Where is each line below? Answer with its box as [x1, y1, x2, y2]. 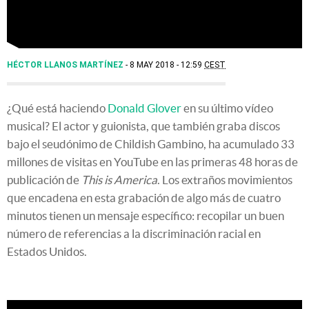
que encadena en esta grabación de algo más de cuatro [7, 190, 281, 204]
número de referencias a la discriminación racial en [7, 226, 261, 240]
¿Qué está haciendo [7, 101, 108, 114]
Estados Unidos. [7, 244, 87, 258]
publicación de [7, 172, 81, 186]
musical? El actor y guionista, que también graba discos [7, 119, 280, 132]
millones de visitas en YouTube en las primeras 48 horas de [7, 154, 298, 168]
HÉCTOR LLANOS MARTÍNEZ [7, 59, 126, 70]
